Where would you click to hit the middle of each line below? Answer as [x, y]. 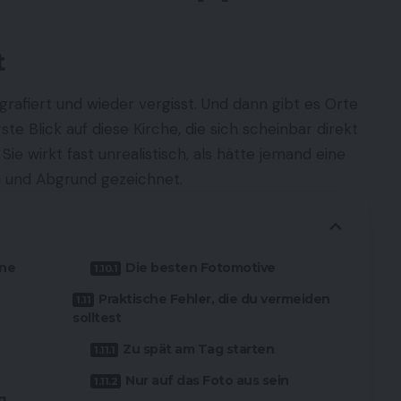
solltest [97, 318]
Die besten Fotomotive [200, 268]
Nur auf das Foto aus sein [207, 381]
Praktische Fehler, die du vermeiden [214, 299]
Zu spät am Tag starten [199, 350]
